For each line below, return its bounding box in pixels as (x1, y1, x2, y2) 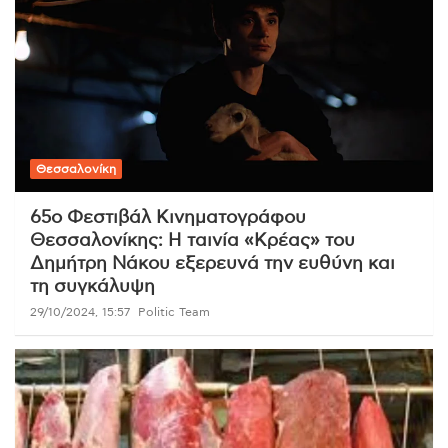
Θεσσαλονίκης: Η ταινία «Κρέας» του (30, 231, 355, 250)
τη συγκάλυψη (30, 277, 155, 296)
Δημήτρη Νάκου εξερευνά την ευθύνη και (30, 254, 395, 273)
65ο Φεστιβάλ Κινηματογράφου (30, 208, 306, 227)
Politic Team (138, 305, 210, 318)
